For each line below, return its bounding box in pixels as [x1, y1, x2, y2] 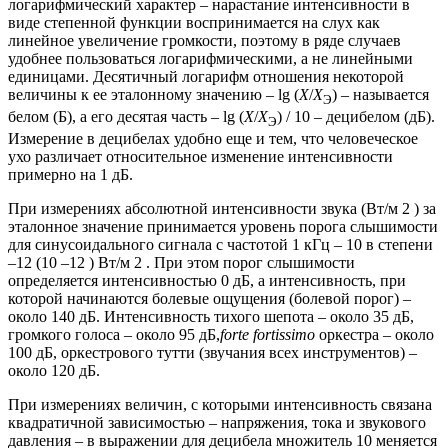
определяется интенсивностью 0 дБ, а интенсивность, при [8, 272, 406, 290]
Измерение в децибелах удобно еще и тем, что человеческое [8, 130, 418, 148]
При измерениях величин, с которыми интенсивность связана [8, 396, 432, 414]
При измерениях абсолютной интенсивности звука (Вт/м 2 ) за [8, 200, 436, 218]
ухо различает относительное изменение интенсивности [8, 148, 393, 166]
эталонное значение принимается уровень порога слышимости [8, 218, 438, 236]
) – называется [332, 85, 429, 103]
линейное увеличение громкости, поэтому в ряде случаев [8, 31, 401, 49]
